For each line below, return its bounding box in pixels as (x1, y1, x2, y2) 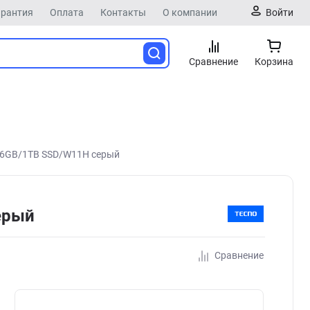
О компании (163, 7, 217, 18)
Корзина (255, 56, 293, 67)
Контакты (100, 7, 146, 18)
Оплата (50, 7, 84, 18)
